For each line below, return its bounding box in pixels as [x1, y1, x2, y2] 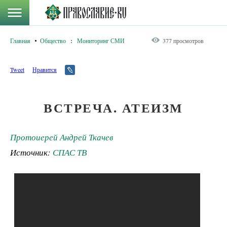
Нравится [32, 65, 57, 73]
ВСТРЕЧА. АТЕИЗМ [44, 98, 183, 117]
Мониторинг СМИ [77, 36, 125, 45]
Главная [10, 36, 30, 45]
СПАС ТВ [53, 146, 87, 159]
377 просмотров [163, 36, 204, 45]
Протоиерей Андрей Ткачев [10, 131, 113, 143]
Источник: [10, 146, 53, 159]
